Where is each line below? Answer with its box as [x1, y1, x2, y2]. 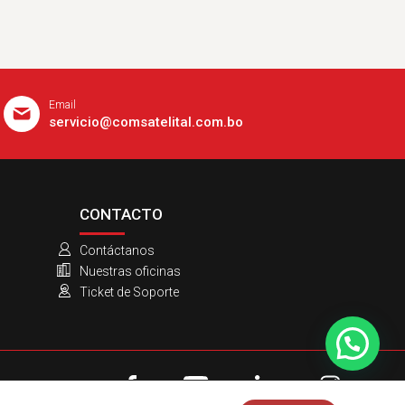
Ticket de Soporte [80, 285, 179, 299]
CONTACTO [80, 205, 163, 223]
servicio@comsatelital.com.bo [49, 114, 243, 130]
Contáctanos [80, 243, 155, 258]
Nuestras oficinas [80, 264, 181, 278]
